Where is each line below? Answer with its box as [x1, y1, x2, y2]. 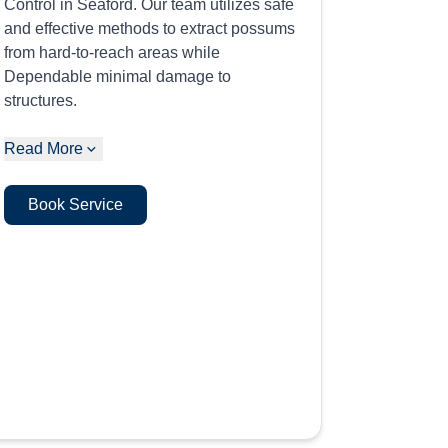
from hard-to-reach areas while [4, 44, 221, 61]
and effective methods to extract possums [4, 20, 296, 37]
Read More [4, 140, 84, 157]
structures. [4, 92, 78, 109]
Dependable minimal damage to [4, 68, 232, 85]
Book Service [28, 196, 124, 213]
